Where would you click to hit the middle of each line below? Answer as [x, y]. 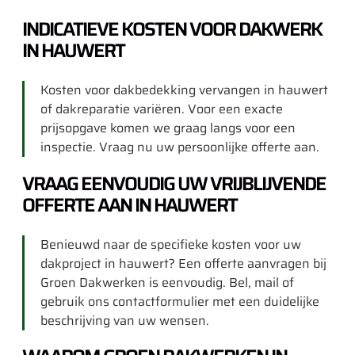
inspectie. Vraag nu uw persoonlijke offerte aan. [180, 147]
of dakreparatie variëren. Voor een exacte [162, 109]
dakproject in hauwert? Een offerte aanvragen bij [183, 263]
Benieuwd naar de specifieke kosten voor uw [171, 244]
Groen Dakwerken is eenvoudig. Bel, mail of [167, 282]
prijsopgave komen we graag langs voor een [168, 128]
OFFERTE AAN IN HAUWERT [130, 205]
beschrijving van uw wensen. [125, 320]
